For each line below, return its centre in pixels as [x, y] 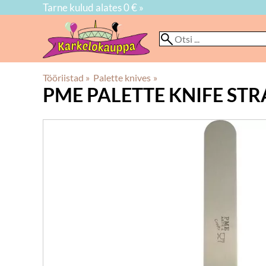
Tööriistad [63, 77]
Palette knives [122, 77]
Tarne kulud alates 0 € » [93, 7]
